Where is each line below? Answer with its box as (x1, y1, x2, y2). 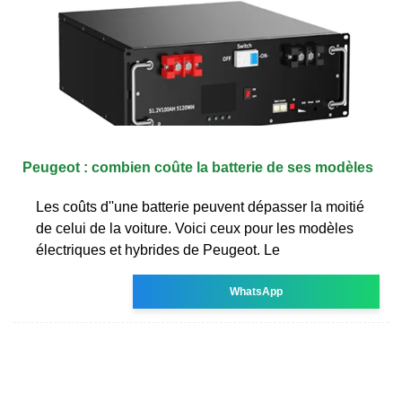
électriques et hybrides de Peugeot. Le (36, 241, 280, 258)
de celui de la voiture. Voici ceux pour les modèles (36, 220, 354, 236)
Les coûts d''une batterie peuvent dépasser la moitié (36, 198, 364, 214)
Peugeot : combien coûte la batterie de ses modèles (22, 159, 373, 175)
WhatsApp (230, 284, 284, 298)
